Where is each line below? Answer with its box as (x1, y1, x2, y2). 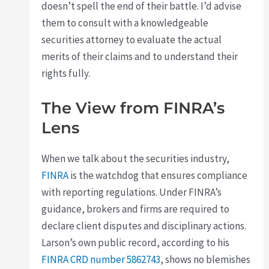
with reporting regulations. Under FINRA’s (41, 185, 222, 199)
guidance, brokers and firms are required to (41, 202, 230, 216)
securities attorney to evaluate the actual (41, 33, 222, 47)
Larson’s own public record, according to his (41, 235, 230, 249)
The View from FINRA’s (41, 98, 225, 118)
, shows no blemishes (160, 252, 251, 266)
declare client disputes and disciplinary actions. (41, 219, 247, 232)
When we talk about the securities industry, (41, 151, 230, 165)
